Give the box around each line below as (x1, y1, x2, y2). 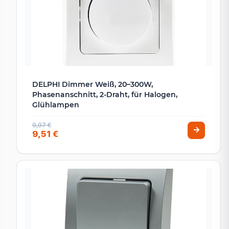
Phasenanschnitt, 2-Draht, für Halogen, (32, 90, 177, 100)
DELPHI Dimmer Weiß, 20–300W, (32, 80, 153, 89)
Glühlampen (32, 100, 79, 110)
